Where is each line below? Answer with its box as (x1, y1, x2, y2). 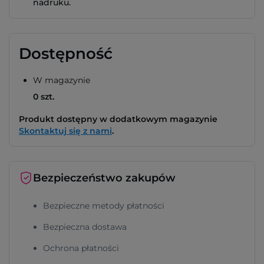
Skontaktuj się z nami (19, 126, 112, 136)
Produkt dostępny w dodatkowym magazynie (19, 114, 217, 124)
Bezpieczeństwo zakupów (33, 171, 176, 184)
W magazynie (33, 75, 90, 85)
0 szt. (33, 91, 54, 102)
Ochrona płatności (43, 243, 119, 253)
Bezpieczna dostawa (43, 222, 127, 232)
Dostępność (19, 44, 113, 63)
